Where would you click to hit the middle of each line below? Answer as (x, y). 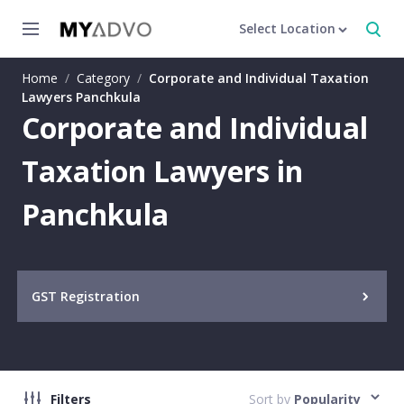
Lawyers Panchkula (81, 97)
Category (103, 78)
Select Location (287, 28)
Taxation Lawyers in (162, 171)
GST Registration (85, 296)
